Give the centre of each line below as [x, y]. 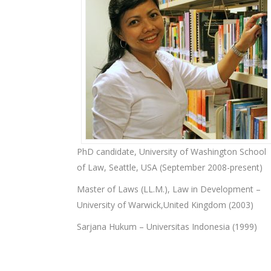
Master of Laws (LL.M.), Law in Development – [169, 189]
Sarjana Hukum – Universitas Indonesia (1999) [167, 227]
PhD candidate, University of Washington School [171, 152]
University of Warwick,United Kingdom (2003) [165, 205]
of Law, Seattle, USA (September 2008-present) [170, 167]
